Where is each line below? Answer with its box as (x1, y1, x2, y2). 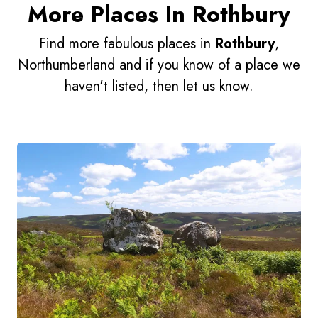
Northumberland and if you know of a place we (18, 54, 300, 75)
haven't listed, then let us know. (65, 75, 253, 97)
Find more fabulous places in (39, 33, 215, 54)
